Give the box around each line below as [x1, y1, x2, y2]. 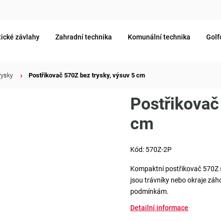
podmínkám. [130, 187, 169, 195]
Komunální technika [128, 33, 190, 41]
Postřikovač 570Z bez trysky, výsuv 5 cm [29, 72, 145, 79]
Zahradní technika [55, 33, 112, 41]
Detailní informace [130, 204, 189, 212]
